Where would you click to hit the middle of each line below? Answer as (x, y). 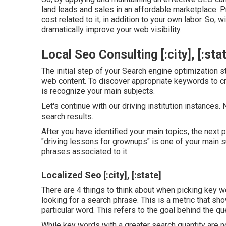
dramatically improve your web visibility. (111, 30)
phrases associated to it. (85, 152)
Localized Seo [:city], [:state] (101, 175)
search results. (67, 116)
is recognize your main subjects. (98, 91)
